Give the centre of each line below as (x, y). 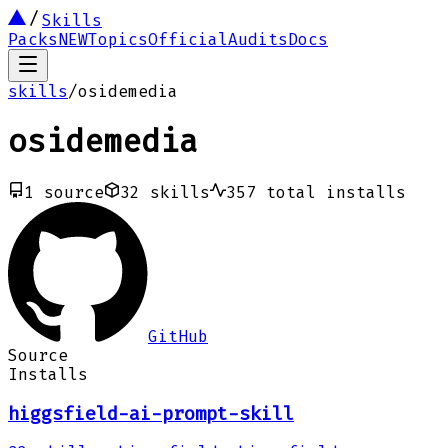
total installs (336, 192)
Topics (118, 39)
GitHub (178, 336)
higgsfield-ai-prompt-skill (151, 413)
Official (188, 39)
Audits (258, 39)
